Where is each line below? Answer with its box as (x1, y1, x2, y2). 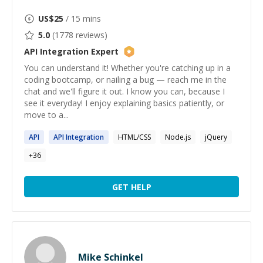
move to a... (24, 109, 69, 120)
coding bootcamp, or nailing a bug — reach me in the (24, 74, 227, 85)
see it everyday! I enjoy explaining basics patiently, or (24, 97, 224, 109)
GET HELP (112, 181, 151, 193)
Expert (89, 46, 119, 57)
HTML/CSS (118, 132, 151, 142)
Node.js (165, 132, 191, 142)
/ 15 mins (63, 13, 101, 24)
